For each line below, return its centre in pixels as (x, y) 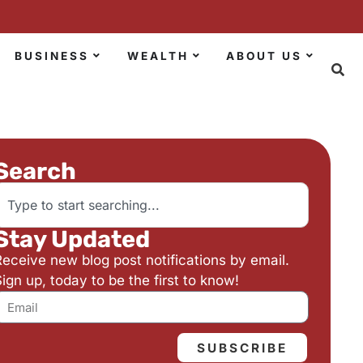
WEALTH (158, 56)
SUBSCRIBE (243, 348)
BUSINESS (51, 56)
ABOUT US (265, 56)
